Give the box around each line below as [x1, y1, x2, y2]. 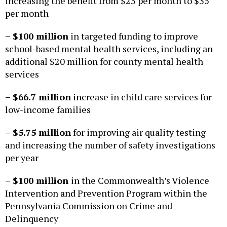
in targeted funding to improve [68, 30, 198, 43]
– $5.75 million [5, 126, 71, 139]
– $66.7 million [5, 91, 71, 103]
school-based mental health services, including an [5, 43, 213, 55]
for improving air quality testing [71, 126, 206, 139]
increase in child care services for [71, 91, 212, 103]
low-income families [5, 103, 91, 116]
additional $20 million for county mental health [5, 55, 203, 68]
